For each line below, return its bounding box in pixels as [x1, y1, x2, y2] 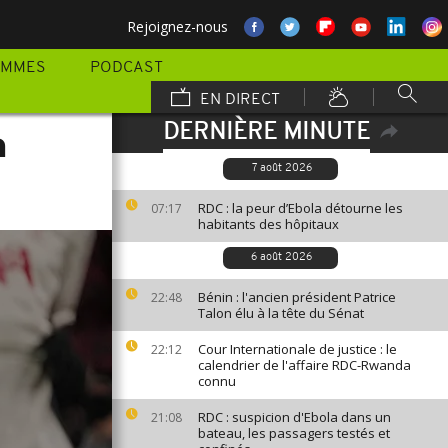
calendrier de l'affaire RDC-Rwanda [198, 356, 411, 374]
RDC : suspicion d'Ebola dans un [198, 408, 391, 426]
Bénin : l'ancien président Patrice [198, 288, 396, 306]
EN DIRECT [196, 92, 280, 108]
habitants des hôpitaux [198, 215, 339, 233]
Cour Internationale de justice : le [198, 340, 397, 358]
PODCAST [90, 60, 163, 76]
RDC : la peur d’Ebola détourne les [198, 199, 403, 217]
